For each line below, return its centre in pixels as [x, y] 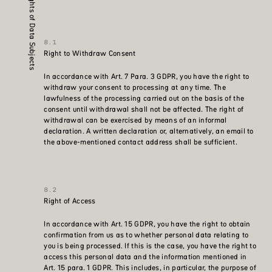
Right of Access [70, 201]
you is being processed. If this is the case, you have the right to [150, 246]
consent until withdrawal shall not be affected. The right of [144, 109]
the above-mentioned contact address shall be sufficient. [141, 142]
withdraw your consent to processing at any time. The [135, 87]
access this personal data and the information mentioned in [145, 257]
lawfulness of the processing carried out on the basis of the [144, 98]
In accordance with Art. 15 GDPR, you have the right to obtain [147, 224]
